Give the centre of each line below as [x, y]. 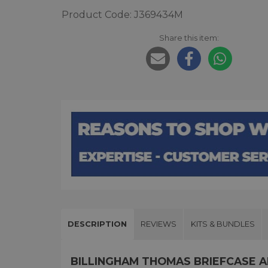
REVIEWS [159, 224]
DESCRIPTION [98, 224]
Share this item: [189, 38]
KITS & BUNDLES [223, 224]
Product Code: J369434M [122, 15]
